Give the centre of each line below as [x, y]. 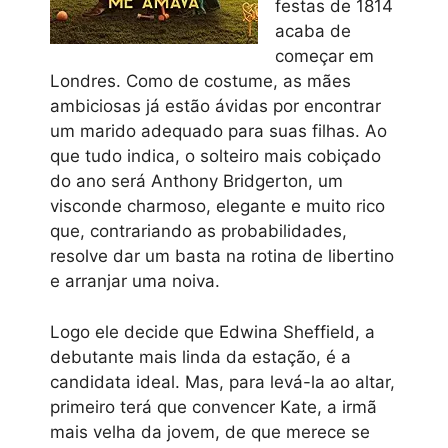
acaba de [313, 31]
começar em [324, 56]
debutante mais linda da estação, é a [200, 356]
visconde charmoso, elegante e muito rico [217, 206]
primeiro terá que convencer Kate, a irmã [213, 406]
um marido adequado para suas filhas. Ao [218, 131]
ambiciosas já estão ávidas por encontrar [215, 106]
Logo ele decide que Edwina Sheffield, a [212, 331]
